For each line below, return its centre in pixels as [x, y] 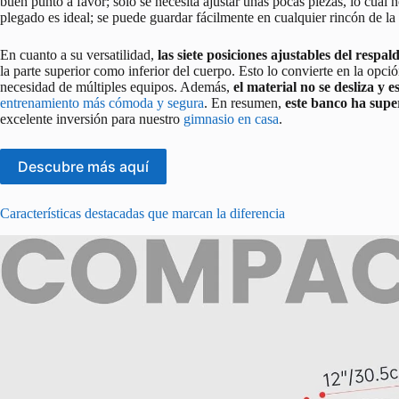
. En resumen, [244, 103]
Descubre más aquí [83, 167]
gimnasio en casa [231, 119]
